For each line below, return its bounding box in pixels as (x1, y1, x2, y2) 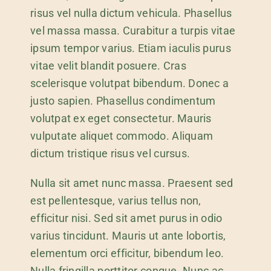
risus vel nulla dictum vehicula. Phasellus (30, 6, 232, 19)
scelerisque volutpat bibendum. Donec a (30, 76, 229, 90)
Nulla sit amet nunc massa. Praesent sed (30, 176, 233, 189)
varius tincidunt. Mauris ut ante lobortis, (30, 229, 226, 242)
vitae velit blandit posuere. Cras (30, 59, 186, 72)
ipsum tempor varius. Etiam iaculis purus (30, 41, 231, 54)
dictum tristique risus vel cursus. (30, 146, 191, 160)
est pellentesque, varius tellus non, (30, 194, 201, 207)
